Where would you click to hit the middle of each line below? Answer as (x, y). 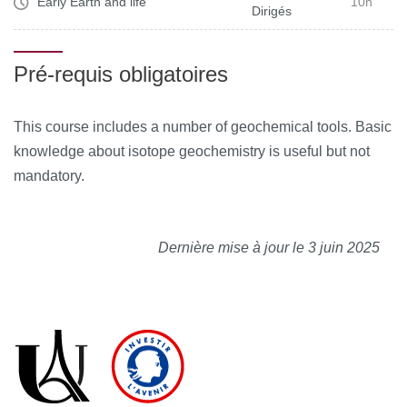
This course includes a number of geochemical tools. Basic (203, 126)
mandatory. (49, 175)
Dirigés (272, 10)
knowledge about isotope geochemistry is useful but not (192, 151)
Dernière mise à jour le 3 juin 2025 (269, 247)
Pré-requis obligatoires (121, 74)
